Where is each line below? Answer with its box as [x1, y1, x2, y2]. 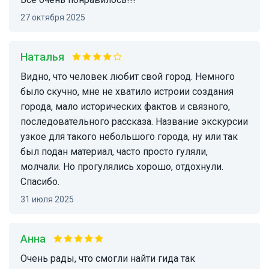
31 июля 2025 [25, 195, 74, 205]
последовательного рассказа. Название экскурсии [20, 116, 248, 128]
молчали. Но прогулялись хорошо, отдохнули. [20, 161, 223, 173]
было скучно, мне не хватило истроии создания [20, 86, 234, 98]
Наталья [28, 50, 64, 64]
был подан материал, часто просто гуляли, [20, 146, 208, 158]
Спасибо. [20, 176, 59, 188]
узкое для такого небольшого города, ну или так [20, 131, 238, 143]
